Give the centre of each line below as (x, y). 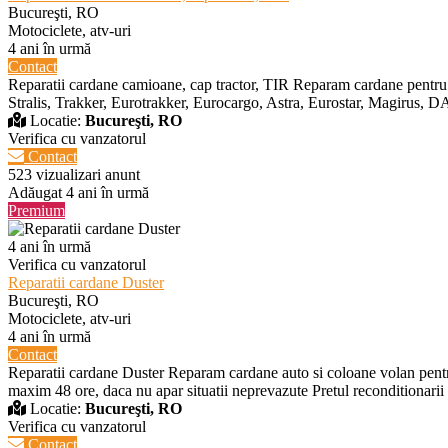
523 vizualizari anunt (74, 174)
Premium (36, 210)
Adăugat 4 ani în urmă (78, 192)
